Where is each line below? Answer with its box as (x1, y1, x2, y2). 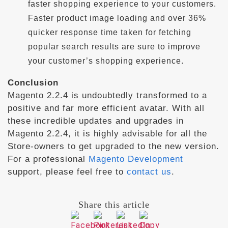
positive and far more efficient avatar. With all (8, 103, 205, 113)
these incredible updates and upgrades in (8, 116, 184, 126)
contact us (127, 167, 172, 177)
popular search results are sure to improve (28, 42, 201, 51)
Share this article (78, 199, 150, 210)
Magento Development (89, 154, 183, 164)
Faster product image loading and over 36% (28, 14, 206, 22)
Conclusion (8, 78, 59, 88)
